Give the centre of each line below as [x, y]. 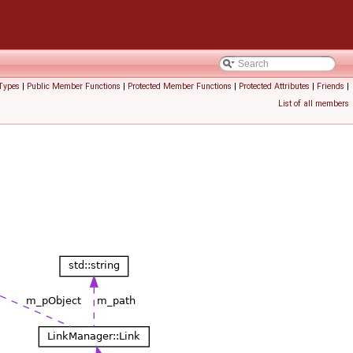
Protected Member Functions [180, 86]
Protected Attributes [274, 86]
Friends [331, 86]
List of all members [314, 104]
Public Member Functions [74, 86]
